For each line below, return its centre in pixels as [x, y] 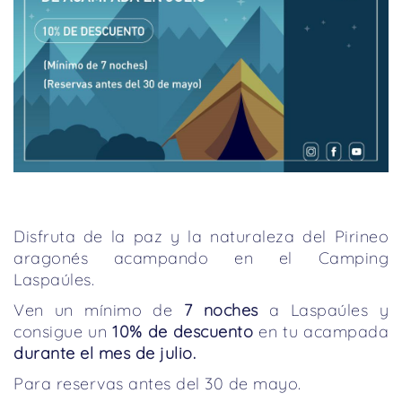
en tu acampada [321, 331]
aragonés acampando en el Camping [201, 258]
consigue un [63, 331]
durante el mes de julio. [105, 353]
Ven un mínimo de [99, 310]
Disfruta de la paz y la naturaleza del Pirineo [201, 236]
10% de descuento [183, 331]
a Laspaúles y [323, 310]
